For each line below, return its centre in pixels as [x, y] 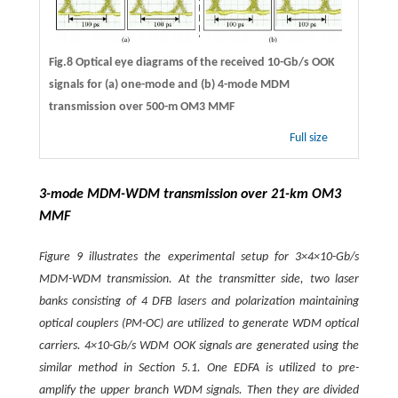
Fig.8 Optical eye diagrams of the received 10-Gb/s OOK [191, 62]
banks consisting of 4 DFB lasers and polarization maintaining [199, 301]
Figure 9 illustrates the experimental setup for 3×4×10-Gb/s [199, 257]
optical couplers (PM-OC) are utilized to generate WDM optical [199, 323]
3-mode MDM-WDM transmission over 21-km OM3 [190, 194]
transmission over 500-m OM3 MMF [141, 107]
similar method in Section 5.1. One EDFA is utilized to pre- [199, 368]
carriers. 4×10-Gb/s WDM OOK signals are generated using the [199, 346]
